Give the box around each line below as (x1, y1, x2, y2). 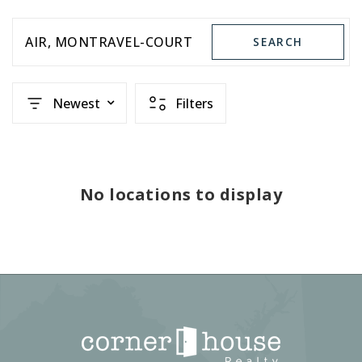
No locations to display (79, 183, 283, 205)
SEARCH (253, 34, 303, 49)
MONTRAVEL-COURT (54, 33, 192, 51)
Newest (53, 94, 100, 112)
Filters (175, 94, 213, 112)
